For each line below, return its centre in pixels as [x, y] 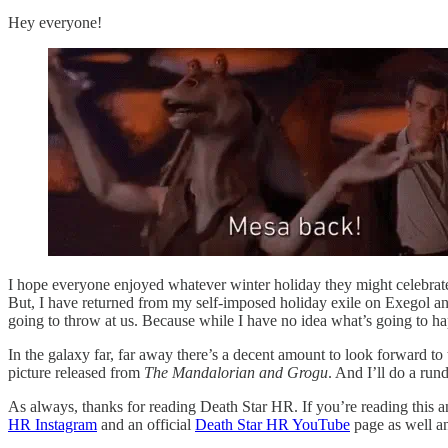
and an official [146, 425]
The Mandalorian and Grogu [236, 373]
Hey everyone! [55, 23]
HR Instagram [52, 425]
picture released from [76, 373]
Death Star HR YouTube [272, 425]
